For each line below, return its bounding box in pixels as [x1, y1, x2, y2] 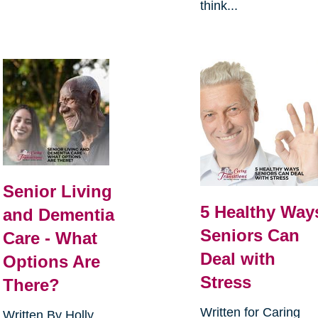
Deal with [200, 248, 276, 268]
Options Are [2, 252, 100, 272]
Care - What [2, 229, 97, 248]
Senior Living [2, 182, 112, 202]
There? [2, 275, 60, 295]
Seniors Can [200, 225, 300, 245]
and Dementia [2, 205, 114, 225]
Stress [200, 272, 252, 292]
